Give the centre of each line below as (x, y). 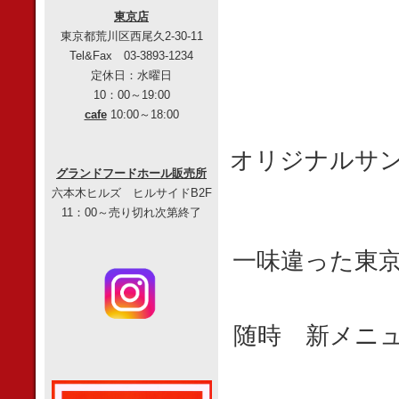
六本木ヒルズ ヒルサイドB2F (131, 193)
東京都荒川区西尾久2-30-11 (131, 36)
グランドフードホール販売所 (131, 173)
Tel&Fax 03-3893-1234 (131, 56)
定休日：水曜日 (131, 75)
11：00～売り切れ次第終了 (131, 212)
